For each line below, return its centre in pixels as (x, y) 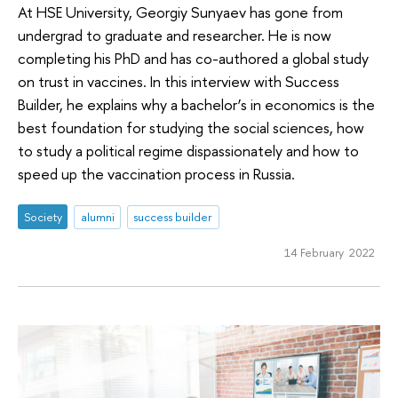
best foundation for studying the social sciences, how (191, 127)
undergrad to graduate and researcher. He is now (175, 35)
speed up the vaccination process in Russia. (156, 173)
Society (43, 217)
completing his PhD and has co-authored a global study (193, 58)
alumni (97, 217)
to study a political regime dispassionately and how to (188, 150)
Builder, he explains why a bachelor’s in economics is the (196, 104)
